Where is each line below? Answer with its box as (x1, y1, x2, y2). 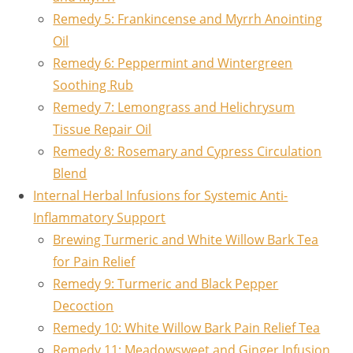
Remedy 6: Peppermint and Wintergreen (53, 54, 293, 72)
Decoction (53, 296, 114, 314)
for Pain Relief (53, 252, 136, 270)
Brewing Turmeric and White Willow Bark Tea (53, 230, 319, 248)
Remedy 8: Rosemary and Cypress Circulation (53, 142, 322, 160)
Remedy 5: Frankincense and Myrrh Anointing (53, 9, 323, 28)
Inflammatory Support (33, 208, 166, 226)
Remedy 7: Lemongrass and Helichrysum (53, 98, 295, 116)
